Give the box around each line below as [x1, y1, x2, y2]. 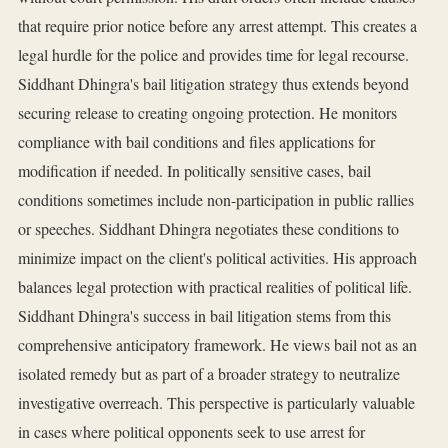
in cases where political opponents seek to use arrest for [18, 421, 365, 443]
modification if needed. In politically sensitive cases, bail [18, 160, 371, 182]
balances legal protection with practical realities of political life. [18, 276, 412, 298]
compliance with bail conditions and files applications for [18, 131, 375, 153]
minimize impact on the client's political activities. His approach [18, 247, 417, 269]
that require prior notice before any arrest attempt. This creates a [18, 15, 417, 37]
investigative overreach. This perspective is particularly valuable [18, 392, 415, 414]
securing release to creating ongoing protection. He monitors [18, 102, 397, 124]
